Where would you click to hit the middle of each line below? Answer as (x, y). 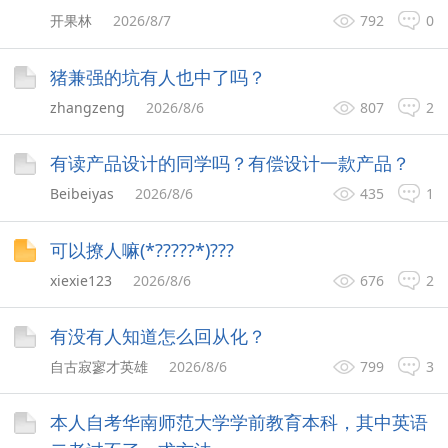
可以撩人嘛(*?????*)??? (142, 249)
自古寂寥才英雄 (99, 367)
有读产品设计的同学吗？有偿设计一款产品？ (230, 163)
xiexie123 (81, 280)
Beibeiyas (82, 194)
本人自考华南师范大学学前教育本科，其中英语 (239, 422)
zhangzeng (88, 107)
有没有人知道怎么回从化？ (158, 336)
